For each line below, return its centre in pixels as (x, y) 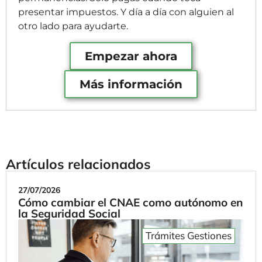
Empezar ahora (131, 56)
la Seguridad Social (69, 213)
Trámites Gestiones (189, 235)
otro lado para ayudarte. (73, 26)
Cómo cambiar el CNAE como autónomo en (130, 202)
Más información (131, 84)
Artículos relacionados (78, 164)
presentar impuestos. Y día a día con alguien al (126, 12)
